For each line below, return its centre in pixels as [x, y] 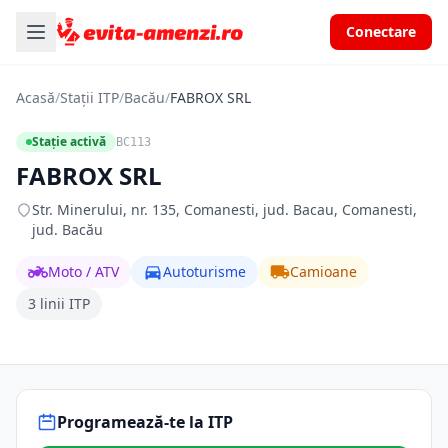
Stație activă [69, 141]
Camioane [323, 271]
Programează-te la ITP [145, 422]
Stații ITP [89, 97]
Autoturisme [204, 271]
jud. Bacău [67, 229]
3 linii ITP [59, 303]
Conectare [381, 31]
